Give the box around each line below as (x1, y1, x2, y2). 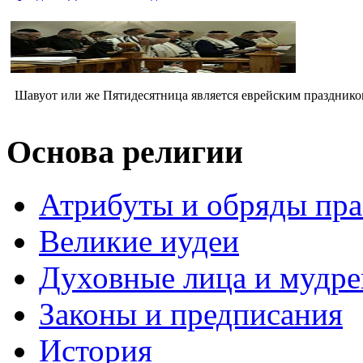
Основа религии (6, 134, 243, 170)
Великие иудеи (39, 223, 239, 258)
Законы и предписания (39, 296, 343, 331)
